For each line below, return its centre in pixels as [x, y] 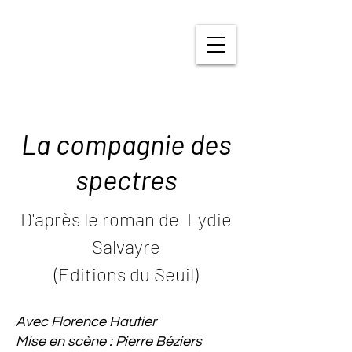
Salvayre [126, 246]
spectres [126, 179]
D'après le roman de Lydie [126, 219]
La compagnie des [126, 144]
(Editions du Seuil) [126, 274]
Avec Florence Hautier [86, 322]
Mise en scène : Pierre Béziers [109, 341]
